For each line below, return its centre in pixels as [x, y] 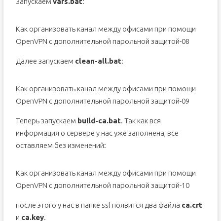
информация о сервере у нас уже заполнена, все [97, 133]
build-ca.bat [99, 121]
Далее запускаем [45, 61]
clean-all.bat [98, 61]
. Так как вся [141, 121]
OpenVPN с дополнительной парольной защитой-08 [102, 41]
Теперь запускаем [46, 121]
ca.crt [192, 205]
